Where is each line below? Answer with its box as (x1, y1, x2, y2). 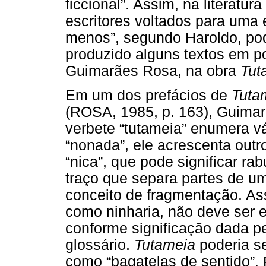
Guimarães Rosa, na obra (65, 62, 240, 79)
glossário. (65, 236, 134, 253)
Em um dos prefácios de (65, 87, 232, 103)
